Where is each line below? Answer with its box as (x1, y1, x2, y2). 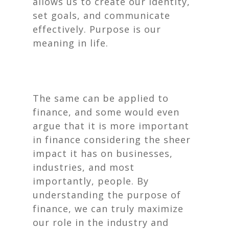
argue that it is (33, 120, 110, 132)
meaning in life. (33, 37, 108, 49)
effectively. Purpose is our (33, 23, 161, 35)
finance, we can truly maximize (33, 202, 184, 215)
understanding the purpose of (33, 189, 181, 201)
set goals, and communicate (33, 9, 170, 21)
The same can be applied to (33, 92, 169, 104)
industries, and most (33, 161, 134, 173)
